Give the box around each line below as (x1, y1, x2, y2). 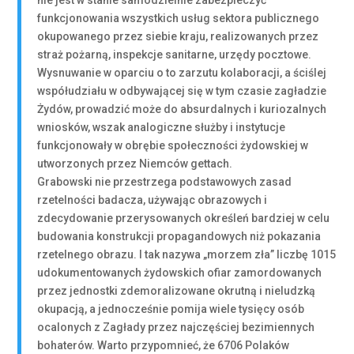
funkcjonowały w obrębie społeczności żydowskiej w (37, 139, 309, 152)
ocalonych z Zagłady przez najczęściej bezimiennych (37, 321, 315, 333)
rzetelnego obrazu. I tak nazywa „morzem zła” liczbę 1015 (37, 248, 337, 261)
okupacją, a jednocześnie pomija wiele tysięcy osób (37, 303, 305, 315)
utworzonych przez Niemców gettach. (37, 157, 233, 170)
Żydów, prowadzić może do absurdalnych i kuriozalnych (37, 103, 327, 115)
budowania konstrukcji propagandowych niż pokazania (37, 230, 322, 243)
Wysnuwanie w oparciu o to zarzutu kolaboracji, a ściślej (37, 66, 327, 79)
